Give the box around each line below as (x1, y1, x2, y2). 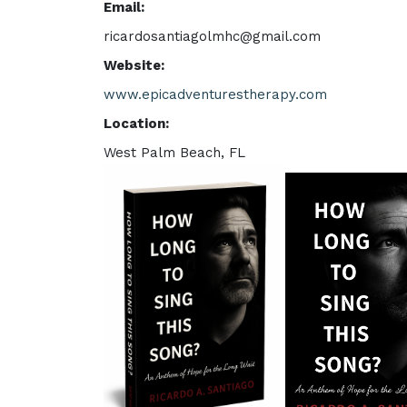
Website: (104, 57, 164, 74)
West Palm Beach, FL (104, 144, 245, 161)
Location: (104, 115, 169, 132)
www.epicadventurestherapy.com (104, 86, 327, 103)
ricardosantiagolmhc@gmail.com (104, 28, 321, 45)
